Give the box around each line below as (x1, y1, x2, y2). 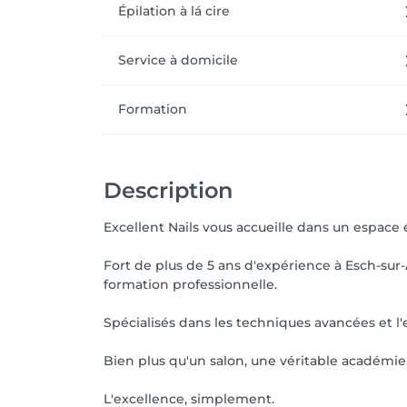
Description (104, 177, 233, 203)
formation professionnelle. (104, 276, 277, 293)
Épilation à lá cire (118, 3, 230, 19)
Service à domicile (118, 52, 238, 68)
